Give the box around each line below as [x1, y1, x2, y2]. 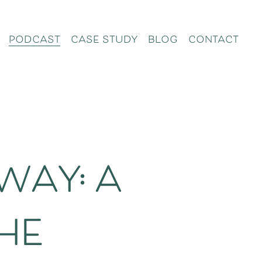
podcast [9, 28, 61, 53]
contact [188, 28, 239, 53]
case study [70, 28, 138, 53]
